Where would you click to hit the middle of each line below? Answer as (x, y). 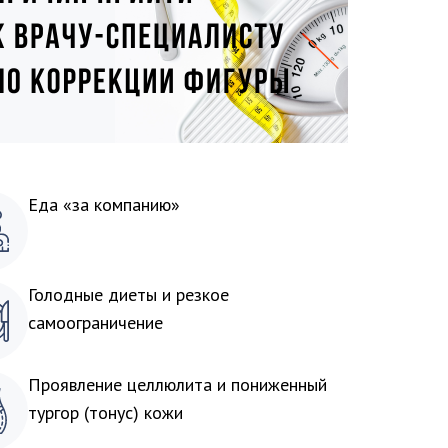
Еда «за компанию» (104, 204)
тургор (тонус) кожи (105, 412)
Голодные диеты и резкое (128, 294)
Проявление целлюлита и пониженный (177, 384)
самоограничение (95, 322)
